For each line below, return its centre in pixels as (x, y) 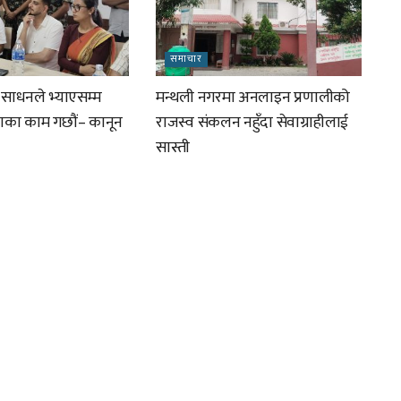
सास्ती (172, 148)
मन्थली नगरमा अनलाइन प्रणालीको (252, 98)
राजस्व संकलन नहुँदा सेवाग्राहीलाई (252, 123)
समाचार (186, 60)
